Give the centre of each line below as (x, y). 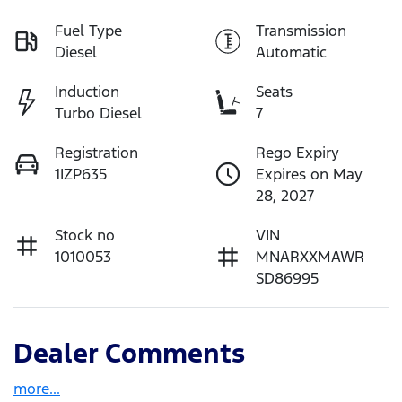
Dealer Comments (129, 354)
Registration (96, 153)
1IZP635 (81, 175)
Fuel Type (88, 31)
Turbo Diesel (98, 114)
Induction (87, 92)
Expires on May (309, 175)
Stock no (85, 236)
